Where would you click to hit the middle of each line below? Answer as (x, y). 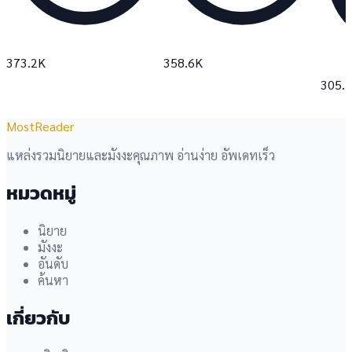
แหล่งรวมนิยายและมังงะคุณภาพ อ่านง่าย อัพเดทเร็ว (141, 155)
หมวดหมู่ (41, 192)
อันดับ (53, 263)
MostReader (40, 126)
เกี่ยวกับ (38, 317)
